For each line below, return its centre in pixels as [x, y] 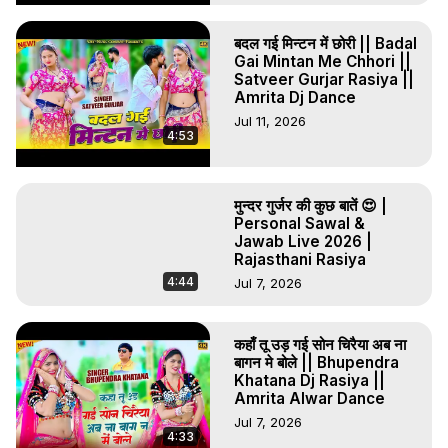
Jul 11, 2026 [270, 120]
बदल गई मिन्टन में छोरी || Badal [325, 43]
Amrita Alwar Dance [309, 398]
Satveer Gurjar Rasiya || [324, 79]
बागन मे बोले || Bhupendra [316, 362]
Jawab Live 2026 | [303, 241]
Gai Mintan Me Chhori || [322, 61]
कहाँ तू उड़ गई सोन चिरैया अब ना [320, 344]
